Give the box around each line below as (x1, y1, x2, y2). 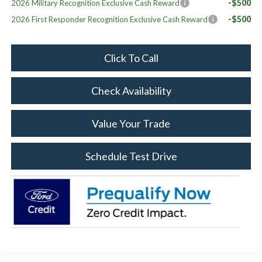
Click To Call (104, 51, 158, 64)
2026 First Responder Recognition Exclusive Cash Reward (11, 14, 208, 24)
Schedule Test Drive (85, 149, 177, 163)
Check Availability (91, 84, 171, 97)
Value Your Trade (92, 116, 170, 130)
